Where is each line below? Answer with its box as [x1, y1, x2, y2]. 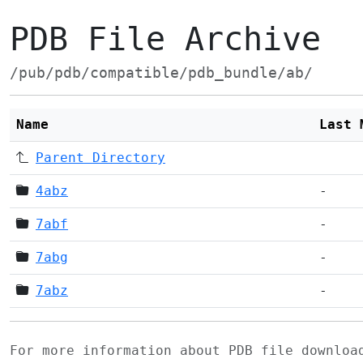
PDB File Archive [10, 20, 321, 58]
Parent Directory [36, 150, 165, 165]
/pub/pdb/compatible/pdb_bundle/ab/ [10, 65, 313, 81]
